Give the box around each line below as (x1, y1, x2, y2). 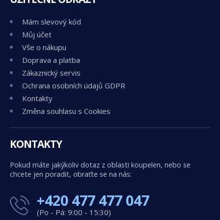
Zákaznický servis (22, 67, 81, 78)
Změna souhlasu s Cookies (22, 106, 110, 116)
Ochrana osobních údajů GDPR (22, 80, 125, 90)
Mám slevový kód (22, 16, 81, 27)
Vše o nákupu (22, 42, 66, 52)
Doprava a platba (22, 55, 80, 65)
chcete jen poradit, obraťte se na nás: (10, 169, 132, 179)
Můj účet (22, 29, 52, 39)
